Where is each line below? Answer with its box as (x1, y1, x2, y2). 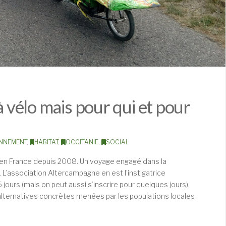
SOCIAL (105, 138, 129, 146)
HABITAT (34, 138, 58, 146)
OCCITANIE (65, 138, 98, 146)
